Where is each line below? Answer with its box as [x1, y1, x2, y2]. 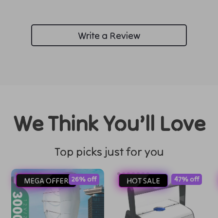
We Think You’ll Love [13, 109, 205, 137]
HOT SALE [126, 176, 160, 185]
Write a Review [77, 29, 141, 41]
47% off [174, 175, 199, 183]
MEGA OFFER [24, 176, 69, 185]
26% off [71, 175, 96, 183]
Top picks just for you [54, 144, 164, 159]
